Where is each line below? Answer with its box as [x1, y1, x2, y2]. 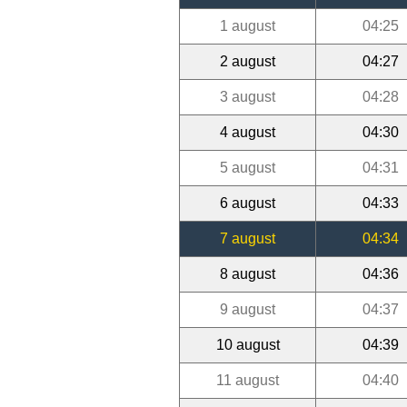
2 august [220, 53, 275, 69]
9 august [220, 301, 275, 317]
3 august [220, 88, 275, 104]
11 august [216, 372, 279, 388]
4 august [220, 124, 275, 140]
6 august [220, 194, 275, 211]
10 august [215, 336, 280, 352]
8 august [220, 265, 275, 282]
